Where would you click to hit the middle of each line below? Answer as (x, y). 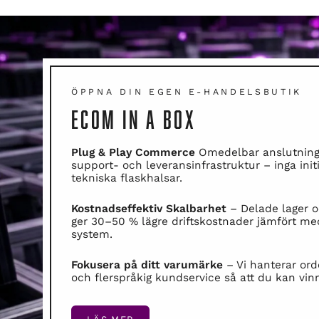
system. (92, 234)
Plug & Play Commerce (133, 152)
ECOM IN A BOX (134, 119)
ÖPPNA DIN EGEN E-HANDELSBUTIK (187, 91)
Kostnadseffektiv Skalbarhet (149, 208)
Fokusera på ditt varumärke (147, 265)
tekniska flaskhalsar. (127, 178)
